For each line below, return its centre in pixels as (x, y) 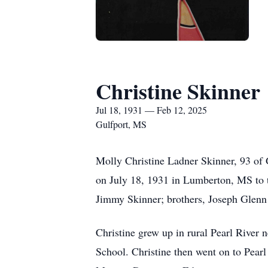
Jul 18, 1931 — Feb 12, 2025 (151, 110)
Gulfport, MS (121, 124)
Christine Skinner (178, 91)
